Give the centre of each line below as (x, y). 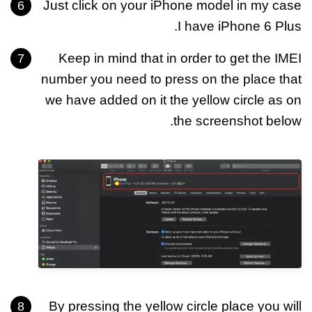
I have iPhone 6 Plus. (240, 26)
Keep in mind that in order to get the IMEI (180, 58)
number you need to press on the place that (171, 79)
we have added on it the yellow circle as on (173, 100)
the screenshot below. (237, 120)
